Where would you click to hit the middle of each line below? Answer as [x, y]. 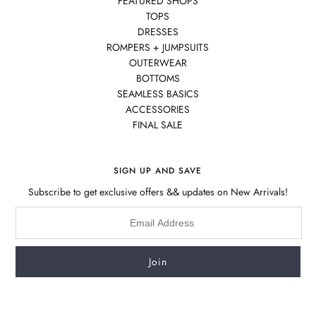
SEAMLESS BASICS [158, 93]
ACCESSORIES [158, 109]
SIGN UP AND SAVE [158, 170]
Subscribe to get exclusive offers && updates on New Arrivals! [158, 192]
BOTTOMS [158, 78]
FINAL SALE [158, 124]
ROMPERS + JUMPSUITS [158, 47]
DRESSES [158, 31]
